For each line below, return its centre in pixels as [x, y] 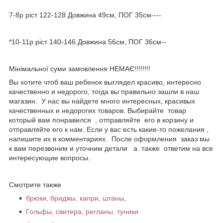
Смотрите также [35, 184]
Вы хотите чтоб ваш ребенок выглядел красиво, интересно [105, 82]
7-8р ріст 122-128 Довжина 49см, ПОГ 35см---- [85, 15]
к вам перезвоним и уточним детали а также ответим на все [111, 148]
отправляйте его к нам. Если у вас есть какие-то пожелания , [109, 129]
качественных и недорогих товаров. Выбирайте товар [98, 110]
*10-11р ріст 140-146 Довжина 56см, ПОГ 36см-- [88, 42]
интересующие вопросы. [50, 158]
